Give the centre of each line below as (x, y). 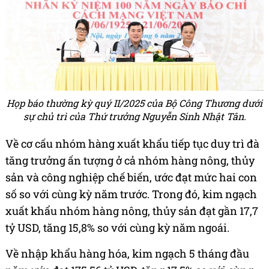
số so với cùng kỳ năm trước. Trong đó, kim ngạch (131, 194)
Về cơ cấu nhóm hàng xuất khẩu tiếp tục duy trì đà (132, 144)
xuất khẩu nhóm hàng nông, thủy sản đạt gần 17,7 (132, 211)
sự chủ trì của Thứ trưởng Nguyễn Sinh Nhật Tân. (134, 116)
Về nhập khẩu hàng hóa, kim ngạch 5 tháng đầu (127, 254)
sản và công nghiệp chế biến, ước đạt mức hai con (131, 177)
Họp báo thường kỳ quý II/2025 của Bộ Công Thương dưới (134, 103)
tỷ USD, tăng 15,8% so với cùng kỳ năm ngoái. (117, 228)
